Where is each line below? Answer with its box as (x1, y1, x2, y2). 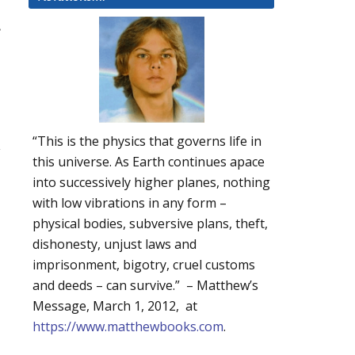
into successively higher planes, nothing (32, 174, 270, 192)
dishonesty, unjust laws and (32, 235, 197, 254)
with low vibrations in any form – (32, 194, 227, 212)
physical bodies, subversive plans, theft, (32, 215, 268, 233)
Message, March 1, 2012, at (32, 297, 197, 315)
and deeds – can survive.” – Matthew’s (32, 277, 258, 295)
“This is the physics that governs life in (32, 132, 261, 151)
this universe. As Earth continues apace (32, 153, 265, 171)
